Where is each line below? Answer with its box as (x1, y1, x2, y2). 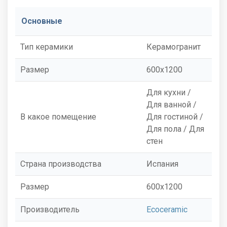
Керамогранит (146, 42, 201, 52)
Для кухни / (146, 87, 191, 97)
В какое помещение (20, 111, 96, 122)
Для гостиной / (146, 111, 203, 122)
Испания (146, 159, 178, 169)
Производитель (20, 204, 80, 214)
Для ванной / (146, 99, 197, 109)
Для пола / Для (146, 124, 204, 134)
